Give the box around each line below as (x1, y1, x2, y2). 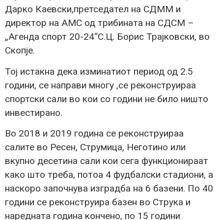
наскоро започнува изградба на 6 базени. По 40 (5, 182, 213, 194)
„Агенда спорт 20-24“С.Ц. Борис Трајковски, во (5, 31, 210, 43)
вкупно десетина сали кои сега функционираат (5, 155, 208, 166)
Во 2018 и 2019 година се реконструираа (5, 127, 184, 139)
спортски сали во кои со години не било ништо (5, 93, 208, 105)
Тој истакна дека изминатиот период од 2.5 (5, 65, 193, 77)
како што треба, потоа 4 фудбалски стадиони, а (5, 168, 213, 180)
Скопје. (5, 45, 35, 56)
